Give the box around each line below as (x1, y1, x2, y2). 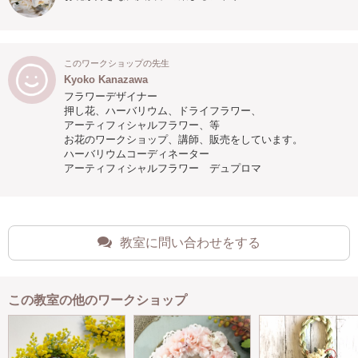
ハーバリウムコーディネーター (64, 148, 220, 160)
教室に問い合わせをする (120, 236, 261, 249)
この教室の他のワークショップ (8, 293, 187, 307)
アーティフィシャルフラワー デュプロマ (64, 162, 261, 174)
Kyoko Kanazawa (64, 74, 148, 86)
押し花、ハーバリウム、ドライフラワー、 (64, 105, 261, 117)
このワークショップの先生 (64, 58, 169, 68)
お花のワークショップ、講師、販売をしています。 (64, 133, 303, 145)
